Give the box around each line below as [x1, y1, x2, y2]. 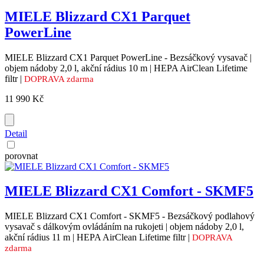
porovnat [5, 150, 38, 161]
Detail [5, 128, 27, 138]
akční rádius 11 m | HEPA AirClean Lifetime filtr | [5, 232, 192, 243]
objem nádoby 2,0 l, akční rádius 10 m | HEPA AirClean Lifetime [5, 62, 247, 73]
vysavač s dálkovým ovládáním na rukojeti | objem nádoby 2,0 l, [5, 222, 244, 232]
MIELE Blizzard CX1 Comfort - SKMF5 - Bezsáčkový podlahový [5, 211, 255, 222]
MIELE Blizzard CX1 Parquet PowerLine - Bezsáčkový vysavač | [5, 52, 252, 62]
